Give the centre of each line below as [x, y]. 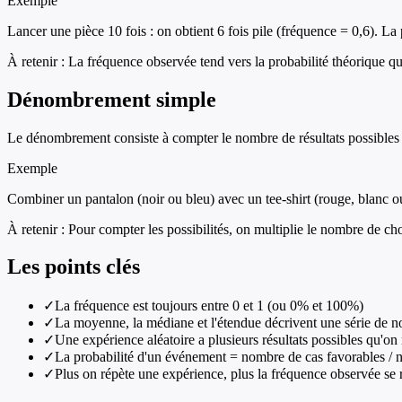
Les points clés [74, 267]
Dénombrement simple [112, 99]
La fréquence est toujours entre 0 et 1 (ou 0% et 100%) [209, 306]
